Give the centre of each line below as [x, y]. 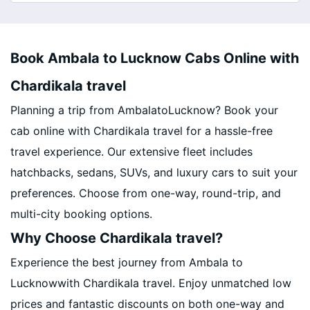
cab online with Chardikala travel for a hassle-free [142, 131]
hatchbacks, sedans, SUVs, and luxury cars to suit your [154, 172]
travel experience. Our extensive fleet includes [131, 152]
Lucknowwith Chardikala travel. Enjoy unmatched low [151, 283]
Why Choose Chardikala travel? [117, 238]
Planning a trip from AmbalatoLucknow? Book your [144, 110]
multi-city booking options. [81, 214]
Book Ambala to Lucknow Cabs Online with [155, 58]
